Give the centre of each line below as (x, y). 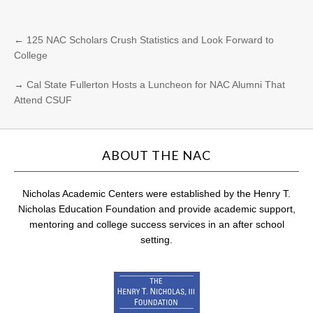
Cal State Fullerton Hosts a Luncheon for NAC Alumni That (156, 85)
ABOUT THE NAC (156, 155)
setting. (156, 240)
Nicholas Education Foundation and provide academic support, (156, 209)
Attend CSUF (43, 100)
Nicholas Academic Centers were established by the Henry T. (156, 194)
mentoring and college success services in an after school (156, 224)
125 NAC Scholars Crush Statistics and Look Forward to (150, 40)
